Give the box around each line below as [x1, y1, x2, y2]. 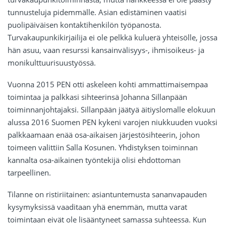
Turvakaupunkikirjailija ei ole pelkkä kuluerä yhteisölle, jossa [8, 32, 217, 43]
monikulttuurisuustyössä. [8, 58, 96, 68]
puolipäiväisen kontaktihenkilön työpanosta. [8, 20, 161, 30]
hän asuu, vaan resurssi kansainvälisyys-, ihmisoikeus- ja [8, 45, 204, 55]
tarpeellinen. [8, 167, 51, 178]
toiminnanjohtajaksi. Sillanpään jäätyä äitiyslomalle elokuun [8, 104, 215, 115]
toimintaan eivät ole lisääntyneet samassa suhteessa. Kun [8, 214, 206, 225]
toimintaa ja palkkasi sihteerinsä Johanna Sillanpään [8, 92, 187, 102]
